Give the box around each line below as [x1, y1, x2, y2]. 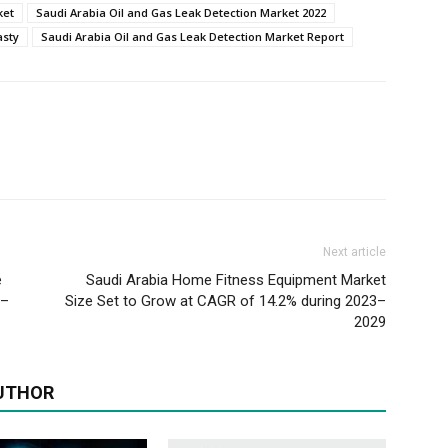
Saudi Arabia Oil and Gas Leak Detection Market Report [41, 29, 344, 44]
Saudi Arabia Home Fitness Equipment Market [86, 271, 386, 289]
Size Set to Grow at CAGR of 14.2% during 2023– [65, 292, 386, 310]
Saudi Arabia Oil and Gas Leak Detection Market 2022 [36, 5, 326, 20]
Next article [323, 245, 386, 259]
